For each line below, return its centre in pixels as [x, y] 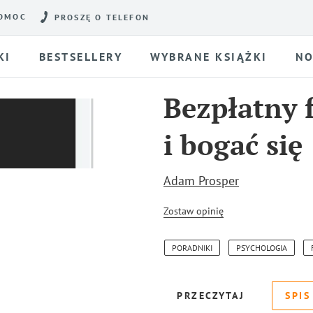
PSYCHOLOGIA [262, 248]
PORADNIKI [192, 248]
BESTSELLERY [81, 56]
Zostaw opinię [194, 211]
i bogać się [233, 144]
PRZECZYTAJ [211, 296]
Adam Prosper [201, 181]
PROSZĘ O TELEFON [102, 17]
